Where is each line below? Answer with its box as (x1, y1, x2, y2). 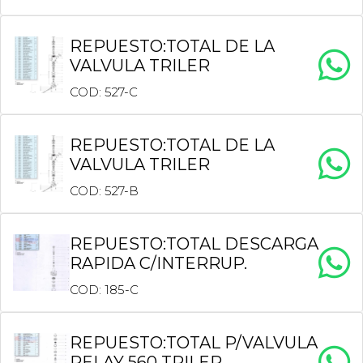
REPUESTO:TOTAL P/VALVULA (70, 333, 318, 352)
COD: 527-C (70, 84, 138, 100)
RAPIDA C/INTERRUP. (70, 254, 247, 273)
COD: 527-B (70, 183, 139, 199)
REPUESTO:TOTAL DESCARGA (70, 234, 318, 254)
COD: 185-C (70, 282, 139, 297)
